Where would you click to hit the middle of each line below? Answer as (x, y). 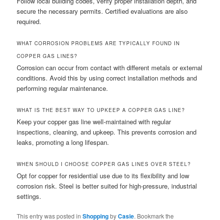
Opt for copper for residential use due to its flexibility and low (103, 176)
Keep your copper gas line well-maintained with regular (94, 122)
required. (29, 21)
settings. (29, 196)
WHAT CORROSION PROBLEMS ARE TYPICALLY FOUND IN (98, 43)
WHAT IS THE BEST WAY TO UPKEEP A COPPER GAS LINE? (101, 110)
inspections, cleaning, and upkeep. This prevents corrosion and (107, 132)
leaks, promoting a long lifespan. (63, 142)
